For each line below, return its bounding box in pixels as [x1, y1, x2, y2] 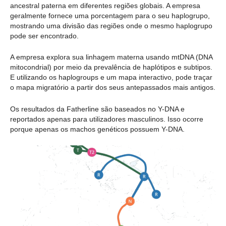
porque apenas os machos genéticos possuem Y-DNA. [10, 125, 185, 133]
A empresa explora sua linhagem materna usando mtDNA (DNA [10, 53, 212, 62]
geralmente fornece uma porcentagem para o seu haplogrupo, [10, 11, 210, 20]
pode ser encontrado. [10, 31, 79, 40]
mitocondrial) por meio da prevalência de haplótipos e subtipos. [10, 63, 212, 72]
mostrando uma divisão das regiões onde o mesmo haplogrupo [10, 21, 212, 30]
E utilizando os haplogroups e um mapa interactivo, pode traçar [10, 73, 212, 82]
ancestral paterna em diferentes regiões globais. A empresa [10, 1, 200, 10]
